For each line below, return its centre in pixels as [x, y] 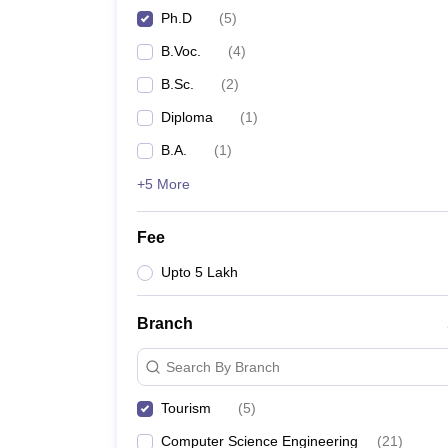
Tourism [186, 408]
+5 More [163, 184]
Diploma [187, 117]
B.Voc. [181, 51]
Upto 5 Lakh [199, 272]
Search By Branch [223, 366]
